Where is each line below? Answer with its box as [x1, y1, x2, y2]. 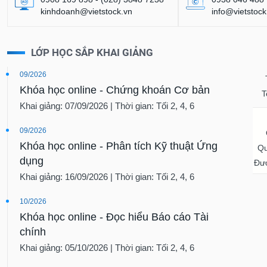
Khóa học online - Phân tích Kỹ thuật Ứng [20, 140, 218, 153]
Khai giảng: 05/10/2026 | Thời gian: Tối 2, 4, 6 [20, 243, 195, 253]
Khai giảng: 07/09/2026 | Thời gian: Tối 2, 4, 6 [20, 101, 195, 111]
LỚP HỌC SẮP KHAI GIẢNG [31, 46, 154, 59]
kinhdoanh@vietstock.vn [41, 7, 133, 17]
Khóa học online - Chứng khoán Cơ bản [20, 84, 210, 97]
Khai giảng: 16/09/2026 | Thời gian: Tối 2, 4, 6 [20, 172, 195, 182]
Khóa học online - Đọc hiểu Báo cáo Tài [20, 211, 209, 223]
